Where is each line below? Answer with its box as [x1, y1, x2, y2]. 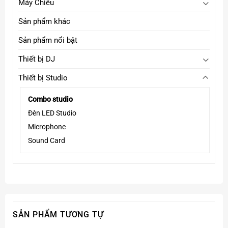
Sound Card [27, 136, 65, 145]
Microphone [27, 123, 66, 131]
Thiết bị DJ [18, 54, 55, 64]
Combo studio [27, 95, 73, 104]
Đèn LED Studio [27, 109, 76, 118]
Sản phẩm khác [18, 17, 70, 26]
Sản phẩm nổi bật [18, 36, 77, 45]
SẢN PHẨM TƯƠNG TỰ [12, 209, 104, 219]
